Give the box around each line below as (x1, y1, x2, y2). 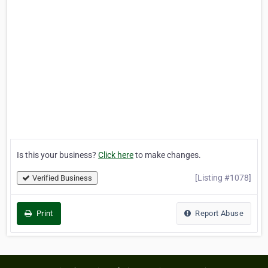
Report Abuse (193, 209, 243, 218)
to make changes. (133, 150, 201, 160)
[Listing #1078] (195, 173, 251, 183)
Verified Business (32, 173, 92, 183)
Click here (98, 150, 133, 160)
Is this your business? (17, 150, 98, 160)
